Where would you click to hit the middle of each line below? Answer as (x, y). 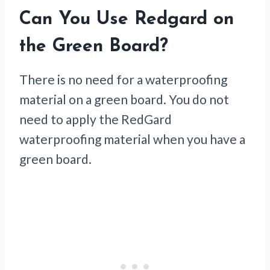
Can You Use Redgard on (127, 20)
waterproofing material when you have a (132, 139)
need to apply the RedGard (96, 119)
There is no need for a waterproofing (123, 80)
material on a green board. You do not (124, 99)
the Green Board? (94, 47)
